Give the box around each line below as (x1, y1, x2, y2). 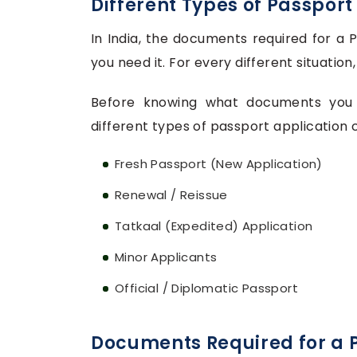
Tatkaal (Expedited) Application (115, 218, 313, 235)
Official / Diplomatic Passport (115, 280, 298, 297)
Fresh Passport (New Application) (115, 155, 323, 173)
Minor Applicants (115, 249, 218, 266)
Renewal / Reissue (115, 186, 228, 204)
